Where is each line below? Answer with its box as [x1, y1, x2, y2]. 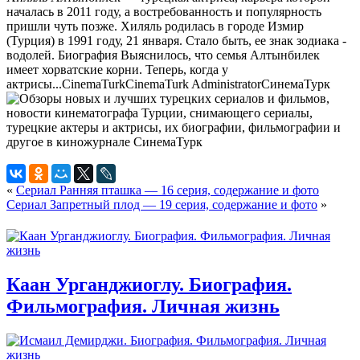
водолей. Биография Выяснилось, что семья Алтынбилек [6, 48, 320, 63]
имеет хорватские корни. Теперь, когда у [6, 63, 228, 77]
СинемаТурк [261, 77, 330, 92]
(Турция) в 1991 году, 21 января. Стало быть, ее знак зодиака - [6, 34, 346, 48]
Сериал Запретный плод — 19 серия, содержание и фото [6, 198, 317, 212]
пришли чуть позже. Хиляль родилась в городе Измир [6, 19, 304, 34]
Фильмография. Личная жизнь [6, 296, 280, 317]
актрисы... [6, 77, 62, 92]
